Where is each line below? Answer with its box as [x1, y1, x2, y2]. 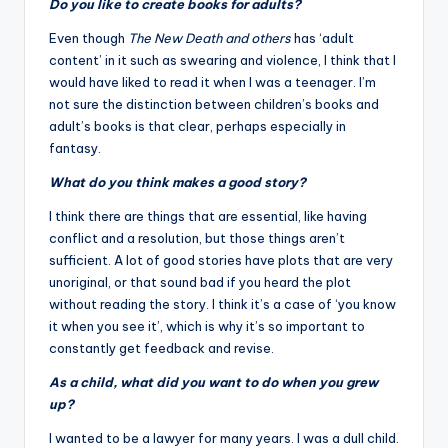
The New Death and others [128, 29, 291, 46]
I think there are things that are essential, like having [49, 207, 367, 224]
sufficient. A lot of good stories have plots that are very [49, 251, 393, 268]
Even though [49, 29, 128, 46]
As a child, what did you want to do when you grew [49, 373, 378, 390]
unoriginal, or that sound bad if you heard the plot [49, 273, 351, 290]
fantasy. [49, 139, 101, 156]
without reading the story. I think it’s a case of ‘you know [49, 295, 396, 312]
